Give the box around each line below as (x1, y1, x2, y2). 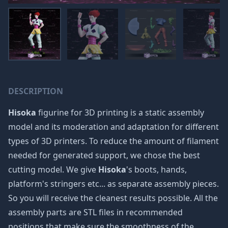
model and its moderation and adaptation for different (8, 121, 219, 132)
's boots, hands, (126, 164, 187, 175)
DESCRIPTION (8, 85, 63, 97)
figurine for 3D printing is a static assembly (36, 107, 204, 118)
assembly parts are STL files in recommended (8, 207, 183, 218)
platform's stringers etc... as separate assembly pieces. (8, 178, 219, 189)
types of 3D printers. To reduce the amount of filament (8, 135, 219, 147)
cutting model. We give (8, 164, 98, 175)
